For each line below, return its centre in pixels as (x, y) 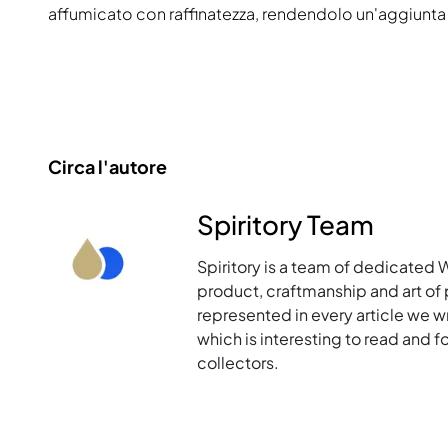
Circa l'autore (107, 167)
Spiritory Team (286, 225)
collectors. (238, 363)
